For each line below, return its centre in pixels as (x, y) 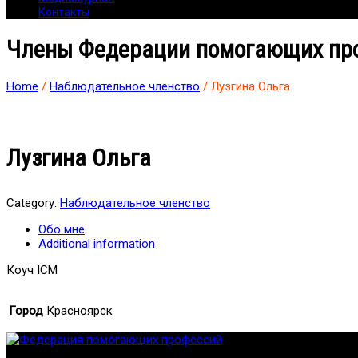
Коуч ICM (32, 270)
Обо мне (62, 230)
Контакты (64, 12)
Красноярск (80, 311)
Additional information (97, 244)
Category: (33, 203)
